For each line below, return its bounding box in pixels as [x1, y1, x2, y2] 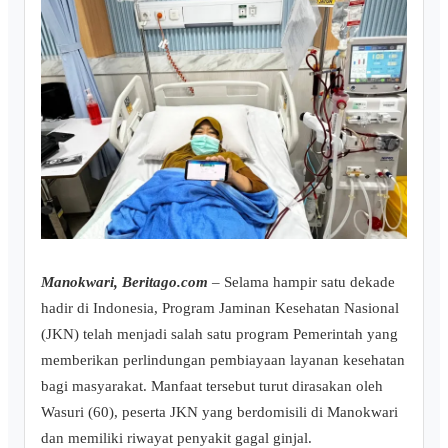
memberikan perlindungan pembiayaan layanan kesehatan [41, 351, 405, 369]
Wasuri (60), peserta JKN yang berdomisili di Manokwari [41, 403, 398, 421]
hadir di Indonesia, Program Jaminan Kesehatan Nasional [41, 299, 399, 317]
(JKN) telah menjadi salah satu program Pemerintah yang [41, 325, 398, 343]
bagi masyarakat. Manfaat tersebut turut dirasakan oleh [41, 377, 383, 395]
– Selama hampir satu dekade [212, 273, 395, 291]
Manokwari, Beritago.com [41, 273, 208, 291]
